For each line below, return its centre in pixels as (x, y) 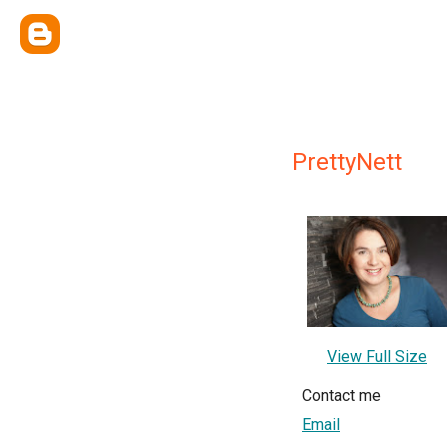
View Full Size (377, 357)
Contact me (341, 396)
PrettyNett (347, 162)
